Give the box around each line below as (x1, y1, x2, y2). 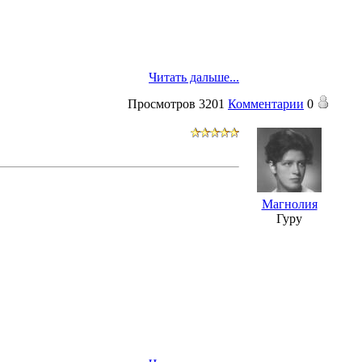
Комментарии (228, 96, 304, 111)
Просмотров (128, 96, 196, 111)
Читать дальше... (149, 69, 239, 84)
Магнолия (261, 196, 318, 211)
